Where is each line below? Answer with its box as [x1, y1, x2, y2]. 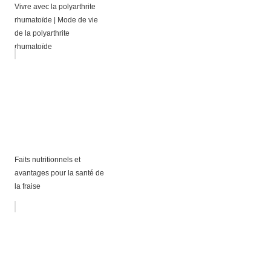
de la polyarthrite [14, 28, 70, 38]
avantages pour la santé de [14, 168, 104, 177]
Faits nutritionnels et [14, 155, 80, 164]
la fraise [14, 181, 41, 191]
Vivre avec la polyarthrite [14, 2, 96, 11]
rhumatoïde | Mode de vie [14, 15, 98, 24]
